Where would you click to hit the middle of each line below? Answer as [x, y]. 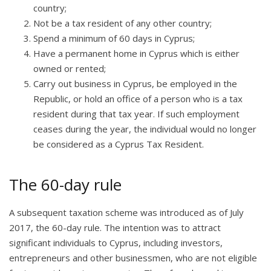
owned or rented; [71, 68]
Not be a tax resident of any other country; [124, 23]
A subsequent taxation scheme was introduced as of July [126, 212]
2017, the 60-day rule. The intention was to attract [115, 227]
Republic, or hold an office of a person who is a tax [138, 98]
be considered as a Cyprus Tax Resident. [119, 144]
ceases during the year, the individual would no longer [145, 129]
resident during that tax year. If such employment [136, 113]
